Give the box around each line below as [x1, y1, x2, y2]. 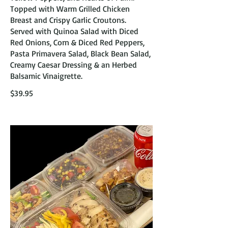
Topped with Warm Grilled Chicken [10, 4, 130, 14]
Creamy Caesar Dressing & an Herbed [10, 60, 137, 70]
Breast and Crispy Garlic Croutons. [10, 15, 126, 25]
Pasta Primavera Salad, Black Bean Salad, [10, 48, 151, 59]
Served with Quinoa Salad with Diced [10, 26, 138, 36]
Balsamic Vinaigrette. [10, 71, 82, 81]
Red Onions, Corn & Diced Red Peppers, [10, 37, 145, 47]
